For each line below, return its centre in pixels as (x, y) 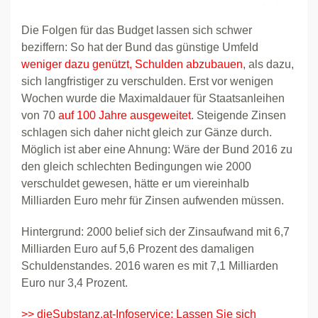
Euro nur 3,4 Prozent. (75, 283)
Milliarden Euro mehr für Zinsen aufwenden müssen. (153, 200)
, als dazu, (268, 64)
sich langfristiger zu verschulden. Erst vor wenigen (147, 81)
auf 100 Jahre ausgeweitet (125, 115)
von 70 (40, 115)
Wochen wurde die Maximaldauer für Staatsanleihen (153, 98)
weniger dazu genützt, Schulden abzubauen (132, 64)
